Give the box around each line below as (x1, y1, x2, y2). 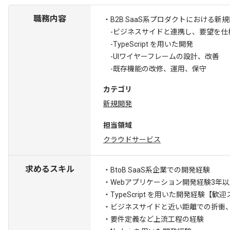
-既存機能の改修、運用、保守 (103, 65, 206, 73)
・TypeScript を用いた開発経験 (103, 190, 205, 199)
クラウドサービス (103, 136, 161, 144)
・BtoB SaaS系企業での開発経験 (103, 166, 210, 174)
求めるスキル (25, 164, 74, 174)
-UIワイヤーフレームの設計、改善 (103, 52, 219, 61)
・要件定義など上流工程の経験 (103, 215, 204, 223)
